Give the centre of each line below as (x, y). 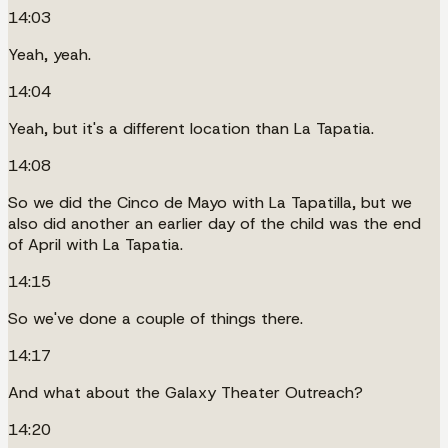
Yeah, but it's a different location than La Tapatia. (191, 128)
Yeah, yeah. (49, 54)
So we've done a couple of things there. (155, 318)
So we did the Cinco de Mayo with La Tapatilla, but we (210, 202)
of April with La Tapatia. (95, 244)
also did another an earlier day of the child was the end (214, 223)
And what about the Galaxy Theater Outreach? (185, 392)
